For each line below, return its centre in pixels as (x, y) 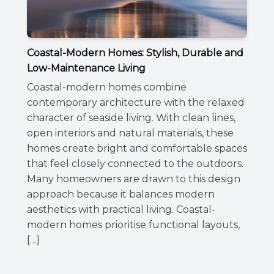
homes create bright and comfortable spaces (137, 148)
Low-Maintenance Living (86, 68)
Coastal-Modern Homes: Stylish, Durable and (135, 53)
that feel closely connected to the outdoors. (135, 163)
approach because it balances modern (121, 194)
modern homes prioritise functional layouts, (133, 224)
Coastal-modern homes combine (107, 87)
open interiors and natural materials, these (130, 133)
